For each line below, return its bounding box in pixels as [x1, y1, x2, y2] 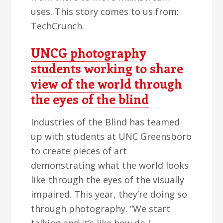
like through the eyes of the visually [31, 174, 185, 186]
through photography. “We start [31, 203, 171, 215]
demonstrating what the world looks [31, 159, 189, 171]
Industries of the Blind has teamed [31, 116, 180, 128]
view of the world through [31, 75, 183, 92]
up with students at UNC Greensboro [31, 130, 192, 142]
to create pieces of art [31, 145, 127, 157]
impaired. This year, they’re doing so [31, 188, 188, 200]
